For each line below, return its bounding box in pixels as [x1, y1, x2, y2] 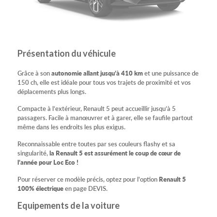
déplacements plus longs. [17, 86, 88, 96]
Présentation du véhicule [17, 47, 116, 59]
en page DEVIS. [63, 183, 108, 193]
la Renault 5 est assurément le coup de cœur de [49, 148, 181, 157]
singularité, [17, 148, 49, 157]
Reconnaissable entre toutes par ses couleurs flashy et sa [17, 139, 175, 148]
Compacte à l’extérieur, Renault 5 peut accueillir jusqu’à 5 [17, 103, 176, 113]
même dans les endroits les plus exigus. [17, 122, 127, 131]
